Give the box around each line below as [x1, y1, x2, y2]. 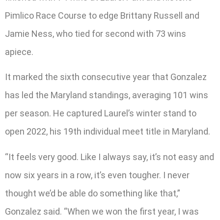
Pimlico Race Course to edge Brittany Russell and [5, 10, 199, 21]
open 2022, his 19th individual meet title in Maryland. [5, 126, 210, 137]
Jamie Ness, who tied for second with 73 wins [5, 28, 186, 39]
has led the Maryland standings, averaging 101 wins [5, 90, 208, 101]
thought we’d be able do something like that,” [5, 188, 180, 198]
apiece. [5, 46, 33, 57]
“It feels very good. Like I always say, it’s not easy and [5, 151, 214, 162]
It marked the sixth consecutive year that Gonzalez [5, 72, 207, 82]
